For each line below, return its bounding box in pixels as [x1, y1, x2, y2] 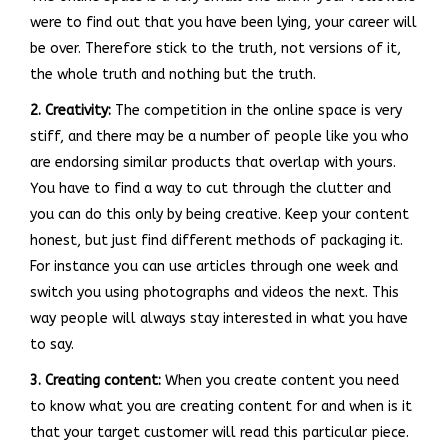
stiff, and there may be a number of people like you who [30, 127, 409, 145]
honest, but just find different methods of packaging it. [30, 231, 403, 249]
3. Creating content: [30, 371, 161, 389]
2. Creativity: [30, 101, 111, 119]
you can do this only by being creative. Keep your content [30, 205, 409, 223]
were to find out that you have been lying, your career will [30, 13, 417, 31]
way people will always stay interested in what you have [30, 309, 408, 327]
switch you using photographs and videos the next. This [30, 283, 399, 301]
